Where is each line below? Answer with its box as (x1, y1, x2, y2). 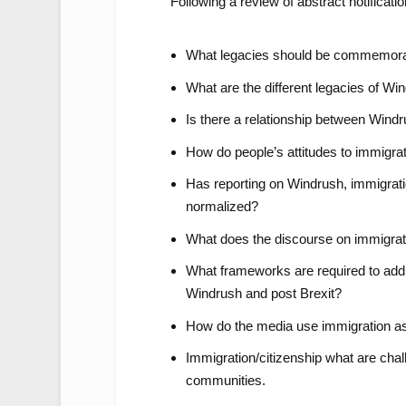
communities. (185, 372, 266, 389)
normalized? (185, 198, 258, 215)
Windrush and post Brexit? (185, 285, 342, 302)
